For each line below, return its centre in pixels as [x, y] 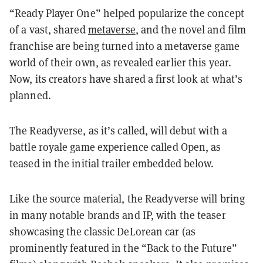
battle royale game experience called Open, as [115, 146]
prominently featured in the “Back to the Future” [123, 247]
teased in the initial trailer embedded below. [112, 163]
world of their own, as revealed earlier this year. [121, 62]
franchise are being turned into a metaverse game [124, 45]
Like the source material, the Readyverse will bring [127, 198]
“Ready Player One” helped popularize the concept [127, 13]
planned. [30, 95]
